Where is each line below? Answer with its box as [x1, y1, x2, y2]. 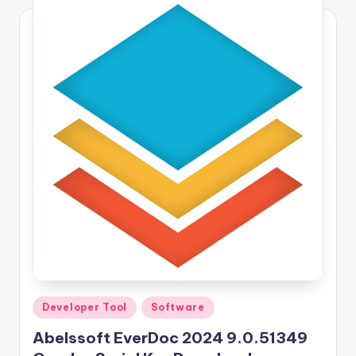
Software [151, 301, 205, 314]
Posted [32, 298, 68, 311]
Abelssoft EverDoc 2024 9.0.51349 [33, 327, 308, 347]
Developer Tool [42, 301, 128, 314]
